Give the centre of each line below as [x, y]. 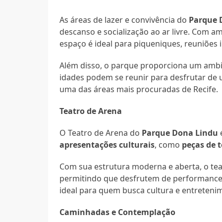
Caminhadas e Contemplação [118, 212]
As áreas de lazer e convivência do [124, 20]
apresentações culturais [107, 144]
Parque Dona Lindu [180, 133]
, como [168, 144]
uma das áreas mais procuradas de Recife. [139, 89]
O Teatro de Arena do [101, 133]
